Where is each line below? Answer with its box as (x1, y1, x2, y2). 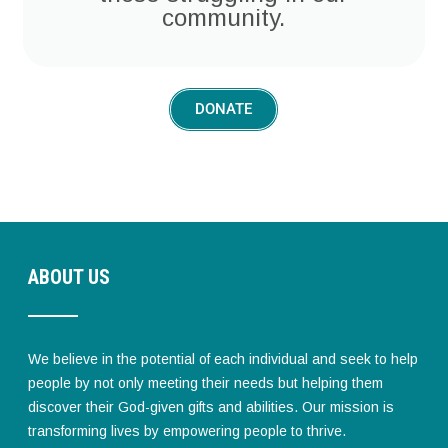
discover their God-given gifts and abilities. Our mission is (28, 399, 395, 416)
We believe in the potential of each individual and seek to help (28, 351, 419, 368)
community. (162, 4, 286, 32)
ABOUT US (28, 265, 111, 290)
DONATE (195, 100, 253, 119)
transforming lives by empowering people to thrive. (28, 423, 347, 440)
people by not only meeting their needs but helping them (28, 375, 384, 392)
